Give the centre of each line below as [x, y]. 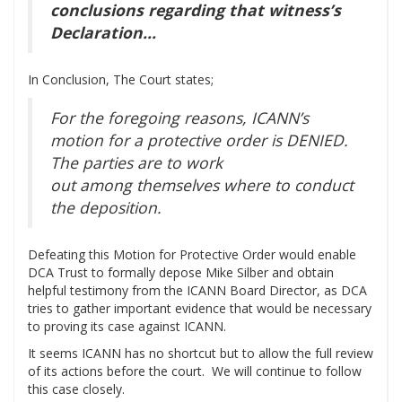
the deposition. [106, 208]
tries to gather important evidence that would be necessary [200, 309]
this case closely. [76, 389]
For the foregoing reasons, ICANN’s [179, 118]
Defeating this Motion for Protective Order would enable [192, 255]
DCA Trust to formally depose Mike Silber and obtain [181, 273]
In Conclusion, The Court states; [121, 80]
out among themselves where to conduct [202, 185]
